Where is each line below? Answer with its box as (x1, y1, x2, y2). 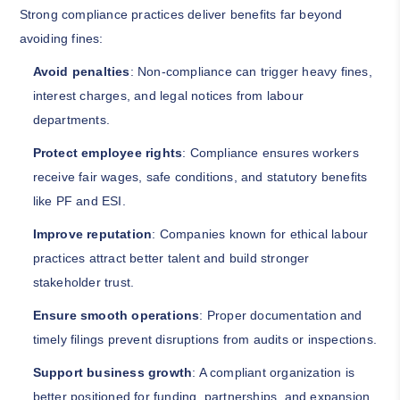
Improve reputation (32, 227, 153, 242)
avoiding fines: (19, 31, 104, 46)
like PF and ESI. (32, 194, 126, 209)
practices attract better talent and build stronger (32, 251, 310, 266)
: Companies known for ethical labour (152, 227, 369, 242)
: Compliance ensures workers (182, 146, 359, 161)
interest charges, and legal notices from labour (32, 88, 304, 104)
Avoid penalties (32, 64, 130, 79)
